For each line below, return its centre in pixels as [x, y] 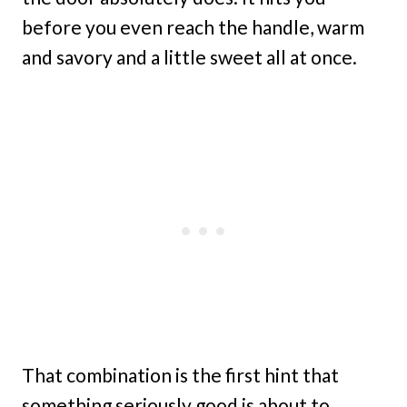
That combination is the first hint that [180, 375]
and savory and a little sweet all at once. [189, 57]
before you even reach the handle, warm [193, 27]
